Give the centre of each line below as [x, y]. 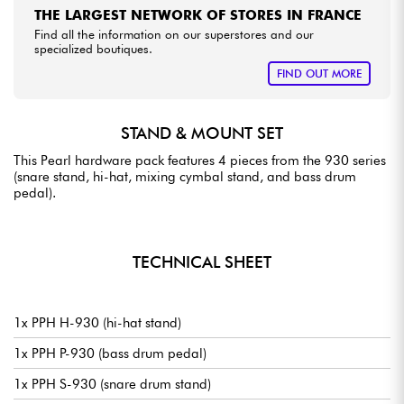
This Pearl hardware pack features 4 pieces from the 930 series [200, 160]
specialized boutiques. [93, 48]
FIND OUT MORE [319, 73]
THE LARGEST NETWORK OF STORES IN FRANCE [197, 15]
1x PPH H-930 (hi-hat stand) [97, 322]
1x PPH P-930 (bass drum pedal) [110, 353]
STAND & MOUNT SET [202, 133]
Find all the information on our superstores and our [174, 34]
